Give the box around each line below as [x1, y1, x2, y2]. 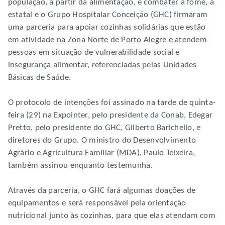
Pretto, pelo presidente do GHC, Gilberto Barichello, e [8, 124, 201, 133]
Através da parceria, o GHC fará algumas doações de [8, 186, 196, 195]
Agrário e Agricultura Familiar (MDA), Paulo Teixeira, [8, 149, 195, 158]
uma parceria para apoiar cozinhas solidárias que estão [8, 23, 206, 32]
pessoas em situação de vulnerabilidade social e [8, 48, 180, 57]
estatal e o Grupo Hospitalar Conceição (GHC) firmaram [8, 11, 208, 20]
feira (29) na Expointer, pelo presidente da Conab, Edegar [8, 111, 213, 120]
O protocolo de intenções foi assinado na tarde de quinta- [8, 98, 216, 107]
